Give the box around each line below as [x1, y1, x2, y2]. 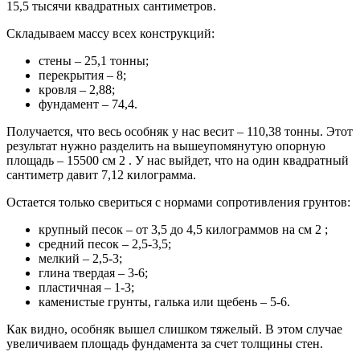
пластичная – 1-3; [39, 280, 134, 294]
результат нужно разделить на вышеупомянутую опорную [6, 138, 325, 153]
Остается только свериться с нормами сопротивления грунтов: [6, 194, 350, 209]
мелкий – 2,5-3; [39, 251, 122, 265]
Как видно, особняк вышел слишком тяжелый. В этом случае [6, 321, 342, 336]
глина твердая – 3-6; [39, 265, 148, 280]
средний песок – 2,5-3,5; [39, 236, 171, 251]
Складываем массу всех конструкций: [6, 26, 215, 40]
